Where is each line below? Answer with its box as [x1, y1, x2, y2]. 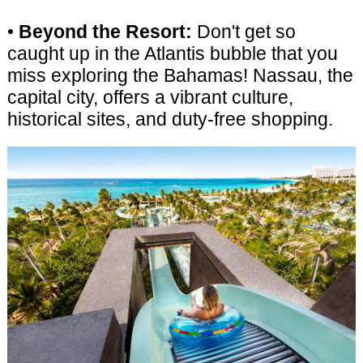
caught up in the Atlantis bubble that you [6, 42, 338, 64]
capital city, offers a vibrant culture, [6, 86, 293, 108]
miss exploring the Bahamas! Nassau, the [6, 64, 353, 86]
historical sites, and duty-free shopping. [6, 108, 333, 130]
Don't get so [191, 20, 296, 42]
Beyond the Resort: [18, 20, 192, 42]
